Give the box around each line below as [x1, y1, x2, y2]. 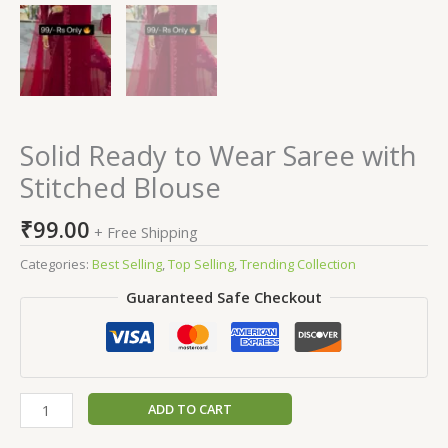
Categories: [20, 254, 92, 273]
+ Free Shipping [94, 221, 198, 242]
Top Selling [168, 254, 234, 273]
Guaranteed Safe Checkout [126, 287, 322, 307]
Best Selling [92, 254, 162, 273]
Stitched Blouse [20, 168, 221, 206]
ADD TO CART [147, 399, 232, 418]
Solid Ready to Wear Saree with [20, 136, 417, 174]
